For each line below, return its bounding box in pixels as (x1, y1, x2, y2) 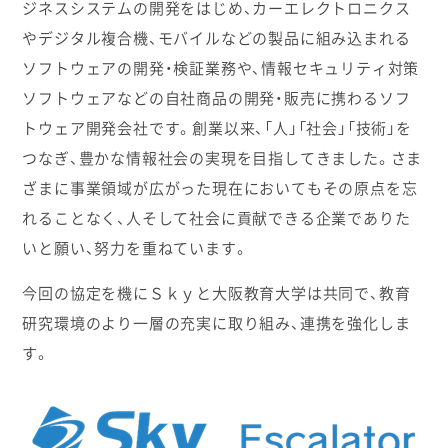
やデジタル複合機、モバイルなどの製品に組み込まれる (22, 28, 411, 49)
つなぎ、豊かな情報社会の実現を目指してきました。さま (22, 148, 423, 169)
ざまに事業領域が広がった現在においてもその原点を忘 (22, 178, 418, 199)
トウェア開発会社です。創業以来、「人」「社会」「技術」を (22, 118, 412, 139)
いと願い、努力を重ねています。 (22, 238, 249, 259)
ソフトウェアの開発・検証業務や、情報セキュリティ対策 (22, 58, 420, 79)
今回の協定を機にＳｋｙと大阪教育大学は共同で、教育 (22, 283, 411, 304)
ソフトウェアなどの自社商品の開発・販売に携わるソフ (22, 88, 411, 109)
